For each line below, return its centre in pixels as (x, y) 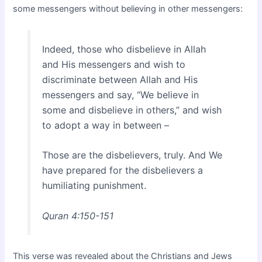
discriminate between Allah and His (120, 79)
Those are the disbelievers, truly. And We (132, 155)
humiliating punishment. (94, 186)
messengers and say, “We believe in (120, 94)
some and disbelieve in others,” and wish (132, 110)
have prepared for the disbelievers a (122, 170)
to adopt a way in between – (105, 125)
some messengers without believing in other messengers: (128, 8)
